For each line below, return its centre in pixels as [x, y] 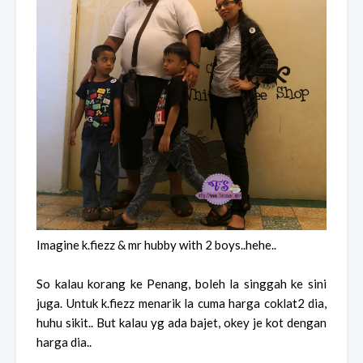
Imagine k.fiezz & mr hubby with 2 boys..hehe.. [156, 244]
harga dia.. [64, 342]
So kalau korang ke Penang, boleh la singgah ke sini [181, 283]
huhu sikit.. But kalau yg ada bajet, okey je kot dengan [181, 322]
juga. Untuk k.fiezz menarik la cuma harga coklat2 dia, [181, 303]
